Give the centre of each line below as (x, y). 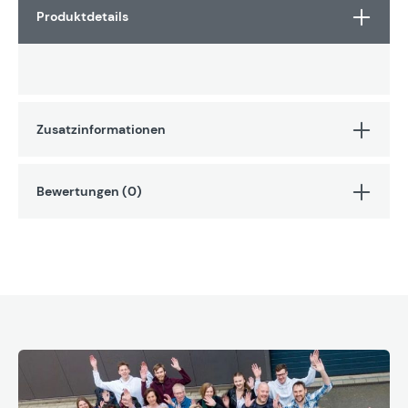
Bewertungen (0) (89, 191)
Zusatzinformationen (101, 129)
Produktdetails (82, 16)
